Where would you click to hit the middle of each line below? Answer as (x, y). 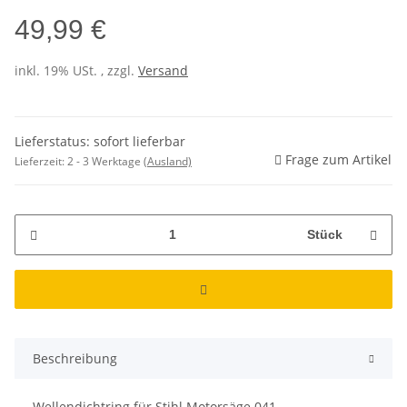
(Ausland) (168, 161)
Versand (163, 70)
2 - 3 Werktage (105, 161)
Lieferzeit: (41, 161)
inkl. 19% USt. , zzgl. (76, 70)
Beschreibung (75, 358)
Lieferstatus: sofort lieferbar (100, 141)
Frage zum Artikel (338, 159)
